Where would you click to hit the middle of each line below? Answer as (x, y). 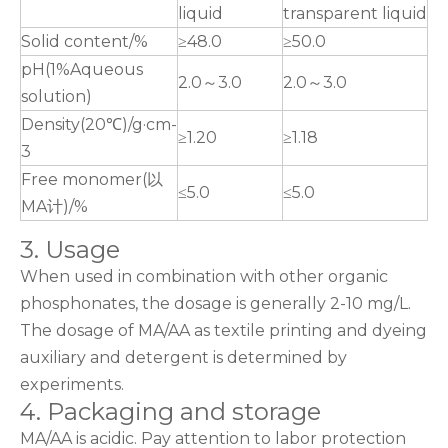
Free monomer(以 (92, 180)
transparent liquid (355, 14)
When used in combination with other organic (204, 277)
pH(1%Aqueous (82, 70)
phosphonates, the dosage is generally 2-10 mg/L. (215, 304)
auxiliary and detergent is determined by (183, 358)
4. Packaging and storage (170, 412)
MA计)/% (54, 207)
